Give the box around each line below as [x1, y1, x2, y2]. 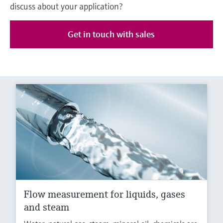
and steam [24, 201, 69, 214]
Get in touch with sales [68, 28, 155, 40]
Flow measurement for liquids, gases [24, 188, 185, 201]
